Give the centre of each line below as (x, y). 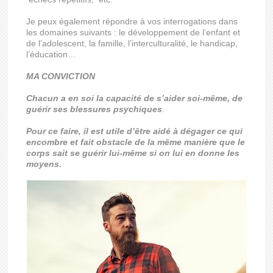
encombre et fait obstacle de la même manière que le (136, 142)
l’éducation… (51, 54)
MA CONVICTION (62, 76)
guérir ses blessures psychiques (94, 109)
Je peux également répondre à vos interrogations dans (132, 21)
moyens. (44, 164)
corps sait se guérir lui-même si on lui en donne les (133, 153)
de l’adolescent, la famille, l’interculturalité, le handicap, (132, 43)
